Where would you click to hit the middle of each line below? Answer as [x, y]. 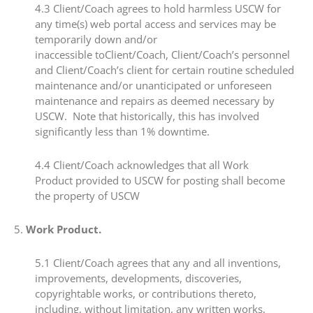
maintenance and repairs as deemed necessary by [155, 100]
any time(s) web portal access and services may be [155, 23]
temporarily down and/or [96, 39]
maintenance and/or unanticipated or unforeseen [153, 85]
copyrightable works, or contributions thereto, [146, 294]
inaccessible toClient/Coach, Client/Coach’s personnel [162, 54]
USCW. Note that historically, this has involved [147, 116]
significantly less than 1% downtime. [122, 131]
